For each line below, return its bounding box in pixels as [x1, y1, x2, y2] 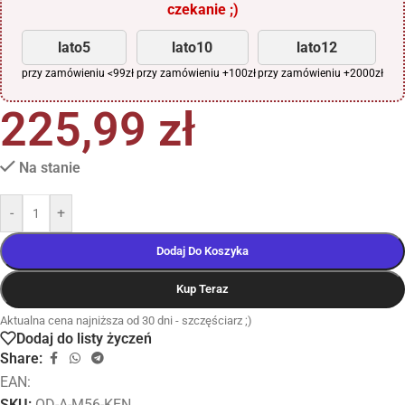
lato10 [172, 38, 212, 56]
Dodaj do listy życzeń [16, 329, 152, 347]
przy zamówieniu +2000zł [257, 66, 383, 80]
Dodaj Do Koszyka [156, 243, 249, 258]
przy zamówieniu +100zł [136, 66, 256, 80]
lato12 [296, 38, 337, 56]
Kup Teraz [176, 281, 229, 296]
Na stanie [18, 158, 80, 176]
